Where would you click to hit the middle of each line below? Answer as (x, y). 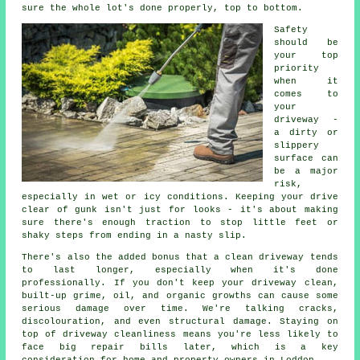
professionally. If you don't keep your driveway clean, (180, 283)
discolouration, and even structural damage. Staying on (180, 322)
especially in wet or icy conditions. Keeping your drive (180, 197)
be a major (306, 172)
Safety (291, 30)
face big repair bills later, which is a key (180, 348)
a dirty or (306, 133)
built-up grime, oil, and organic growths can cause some (180, 296)
